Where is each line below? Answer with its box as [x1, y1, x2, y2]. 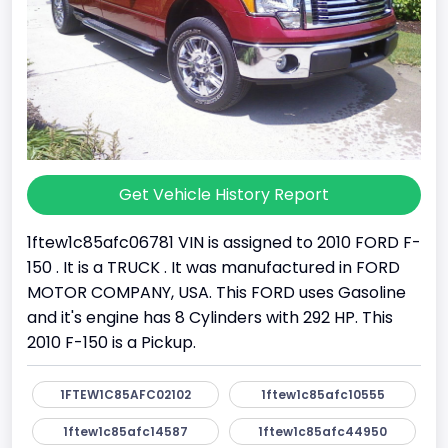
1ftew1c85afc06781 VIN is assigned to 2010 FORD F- [27, 230, 421, 254]
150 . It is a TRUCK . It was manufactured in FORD [27, 255, 400, 279]
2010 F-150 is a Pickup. [27, 330, 196, 354]
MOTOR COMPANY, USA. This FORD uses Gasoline [27, 280, 406, 304]
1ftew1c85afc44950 [258, 422, 387, 440]
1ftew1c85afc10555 [260, 385, 385, 403]
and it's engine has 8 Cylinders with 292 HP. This [27, 305, 393, 329]
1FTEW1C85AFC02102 [60, 385, 191, 403]
